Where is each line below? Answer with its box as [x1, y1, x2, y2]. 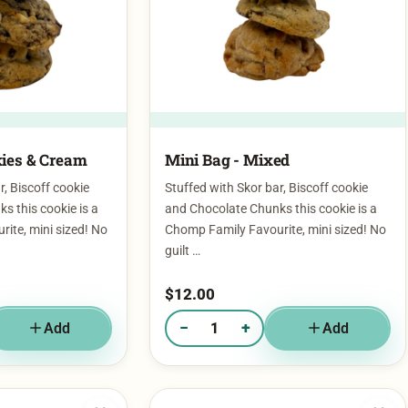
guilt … [165, 208, 200, 224]
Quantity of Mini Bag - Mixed [168, 293, 332, 310]
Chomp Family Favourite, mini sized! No [165, 187, 386, 203]
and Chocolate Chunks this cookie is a [165, 166, 377, 182]
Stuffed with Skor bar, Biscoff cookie [165, 145, 368, 161]
